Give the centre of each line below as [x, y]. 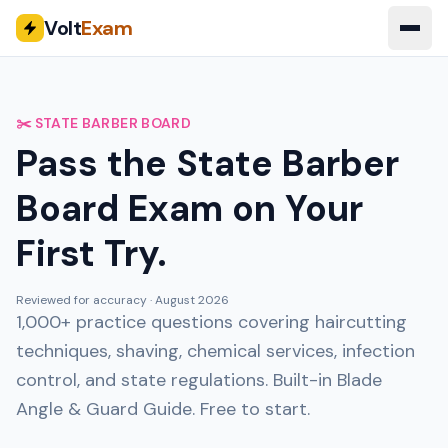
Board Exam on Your [189, 208]
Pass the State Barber [207, 163]
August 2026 [192, 300]
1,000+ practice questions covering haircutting [211, 322]
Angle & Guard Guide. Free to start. [163, 409]
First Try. [91, 253]
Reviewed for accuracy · [85, 300]
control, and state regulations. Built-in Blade [199, 380]
